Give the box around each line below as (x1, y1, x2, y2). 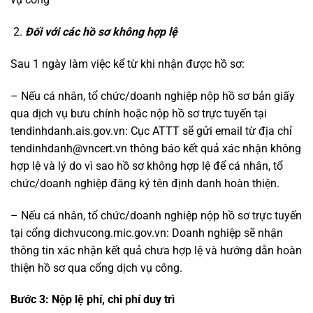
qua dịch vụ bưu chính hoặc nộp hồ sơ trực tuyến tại (10, 106, 267, 120)
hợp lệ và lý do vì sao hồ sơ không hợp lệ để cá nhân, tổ (10, 159, 283, 173)
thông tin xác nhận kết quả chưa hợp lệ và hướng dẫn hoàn (10, 243, 302, 257)
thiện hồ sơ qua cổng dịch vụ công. (10, 261, 182, 275)
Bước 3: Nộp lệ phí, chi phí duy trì (10, 293, 175, 307)
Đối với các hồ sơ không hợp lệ (24, 25, 177, 39)
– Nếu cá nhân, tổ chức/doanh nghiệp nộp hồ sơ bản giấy (10, 89, 295, 103)
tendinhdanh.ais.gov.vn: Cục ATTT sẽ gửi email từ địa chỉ (10, 124, 292, 138)
